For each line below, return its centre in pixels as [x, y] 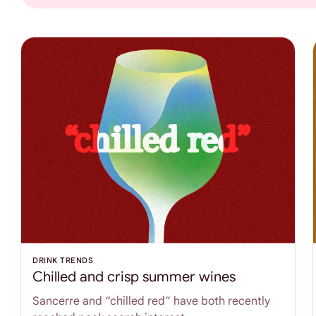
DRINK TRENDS [63, 261]
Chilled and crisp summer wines [134, 277]
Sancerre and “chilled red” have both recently [152, 302]
